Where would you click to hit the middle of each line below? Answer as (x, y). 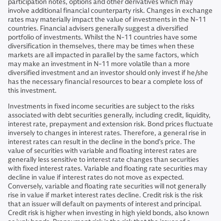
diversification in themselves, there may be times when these (101, 46)
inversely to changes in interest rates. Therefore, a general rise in (107, 133)
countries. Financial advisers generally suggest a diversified (98, 29)
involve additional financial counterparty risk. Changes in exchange (110, 11)
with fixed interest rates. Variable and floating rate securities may (108, 169)
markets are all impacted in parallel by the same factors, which (103, 55)
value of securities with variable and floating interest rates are (102, 151)
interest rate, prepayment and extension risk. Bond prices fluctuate (110, 124)
